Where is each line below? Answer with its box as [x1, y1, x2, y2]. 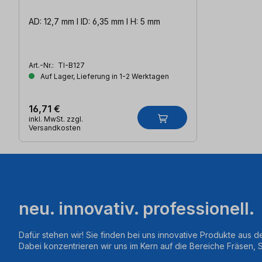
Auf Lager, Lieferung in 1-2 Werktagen [39, 72, 169, 81]
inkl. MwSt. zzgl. [29, 115, 83, 124]
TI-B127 [58, 61, 85, 70]
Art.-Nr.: [29, 61, 56, 70]
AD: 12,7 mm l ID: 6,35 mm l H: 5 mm [130, 16, 160, 27]
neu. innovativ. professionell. [19, 198, 254, 219]
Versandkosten [29, 123, 81, 133]
